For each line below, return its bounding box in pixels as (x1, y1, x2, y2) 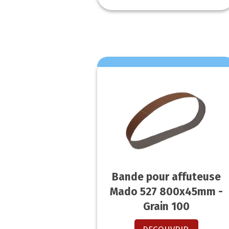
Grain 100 (143, 200, 190, 214)
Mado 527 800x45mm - (109, 185, 223, 199)
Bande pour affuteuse (111, 170, 221, 184)
